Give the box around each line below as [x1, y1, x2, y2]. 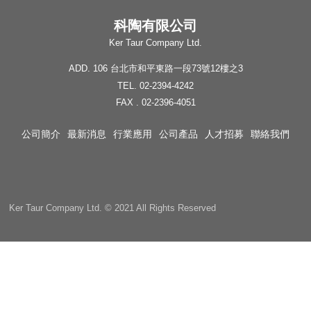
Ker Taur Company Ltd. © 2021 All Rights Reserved [9, 203, 216, 214]
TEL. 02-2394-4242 [117, 80, 194, 91]
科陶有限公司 [114, 18, 197, 34]
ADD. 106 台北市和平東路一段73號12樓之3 [68, 63, 243, 74]
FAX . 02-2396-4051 [115, 97, 196, 108]
